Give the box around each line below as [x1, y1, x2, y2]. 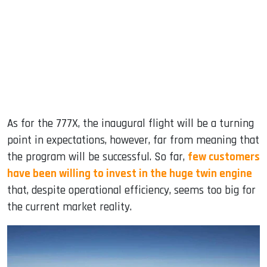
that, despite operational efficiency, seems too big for [7, 183, 256, 198]
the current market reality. [7, 200, 132, 215]
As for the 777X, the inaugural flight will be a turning [7, 116, 254, 132]
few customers [188, 150, 260, 165]
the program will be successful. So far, [7, 150, 188, 165]
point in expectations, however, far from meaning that [7, 133, 259, 148]
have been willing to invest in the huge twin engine [7, 166, 252, 182]
